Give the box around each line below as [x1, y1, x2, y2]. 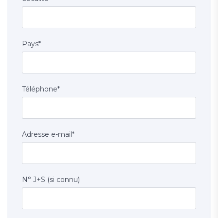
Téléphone [22, 85, 57, 94]
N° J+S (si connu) [22, 175, 80, 184]
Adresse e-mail [22, 130, 72, 139]
